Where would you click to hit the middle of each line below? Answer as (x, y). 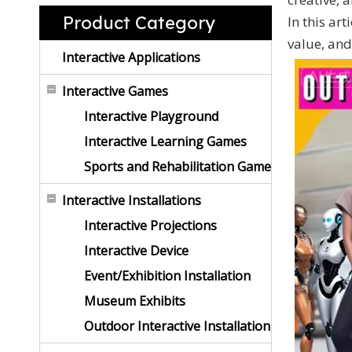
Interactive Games (115, 91)
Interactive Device (136, 250)
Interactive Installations (132, 200)
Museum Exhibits (135, 301)
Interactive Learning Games (165, 141)
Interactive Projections (150, 225)
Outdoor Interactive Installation (177, 326)
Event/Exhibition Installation (167, 275)
